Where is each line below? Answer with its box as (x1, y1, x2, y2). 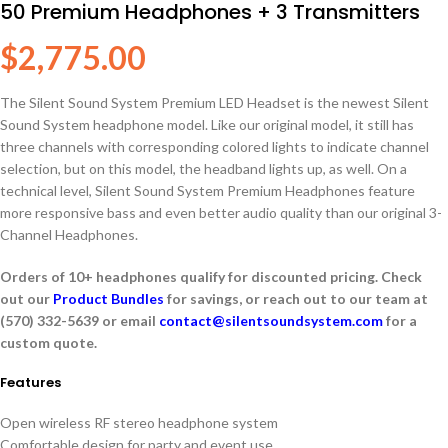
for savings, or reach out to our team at (164, 289, 428, 307)
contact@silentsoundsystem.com (159, 311, 383, 329)
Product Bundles (53, 289, 164, 307)
